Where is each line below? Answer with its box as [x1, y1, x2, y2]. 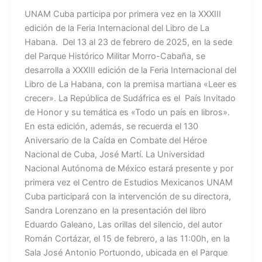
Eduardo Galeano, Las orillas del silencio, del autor [24, 219, 222, 230]
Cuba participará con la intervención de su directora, [24, 191, 231, 202]
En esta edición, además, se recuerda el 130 [24, 121, 198, 132]
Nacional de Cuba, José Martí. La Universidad [24, 149, 205, 160]
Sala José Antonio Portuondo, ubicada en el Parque [24, 247, 227, 258]
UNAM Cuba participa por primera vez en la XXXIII [24, 9, 221, 20]
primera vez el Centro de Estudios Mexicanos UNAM [24, 177, 233, 188]
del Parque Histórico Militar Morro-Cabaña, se [24, 51, 205, 62]
